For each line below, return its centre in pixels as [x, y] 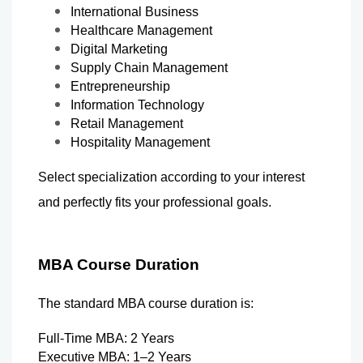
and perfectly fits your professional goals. [155, 202]
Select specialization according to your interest [171, 177]
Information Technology [137, 105]
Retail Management [127, 123]
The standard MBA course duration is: [146, 303]
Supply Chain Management [149, 67]
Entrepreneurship [120, 86]
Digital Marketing [119, 49]
